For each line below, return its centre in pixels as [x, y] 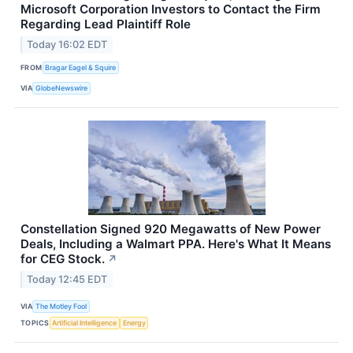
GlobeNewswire [62, 88]
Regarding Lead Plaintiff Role [106, 24]
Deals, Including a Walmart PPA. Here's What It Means [176, 243]
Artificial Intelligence [85, 323]
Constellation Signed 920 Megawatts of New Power [171, 229]
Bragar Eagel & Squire [81, 68]
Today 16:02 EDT [67, 44]
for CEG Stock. [63, 258]
